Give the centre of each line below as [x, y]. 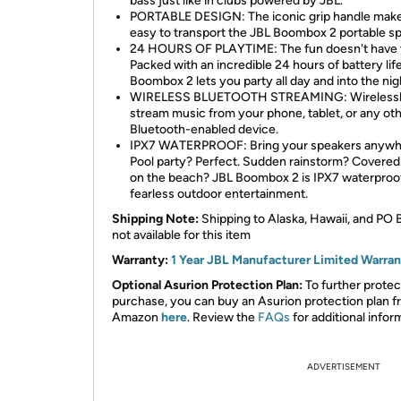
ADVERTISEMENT [344, 367]
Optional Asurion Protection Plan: [207, 285]
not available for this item [181, 235]
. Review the [222, 317]
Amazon [137, 317]
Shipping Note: [155, 219]
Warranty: [140, 260]
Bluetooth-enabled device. [204, 129]
